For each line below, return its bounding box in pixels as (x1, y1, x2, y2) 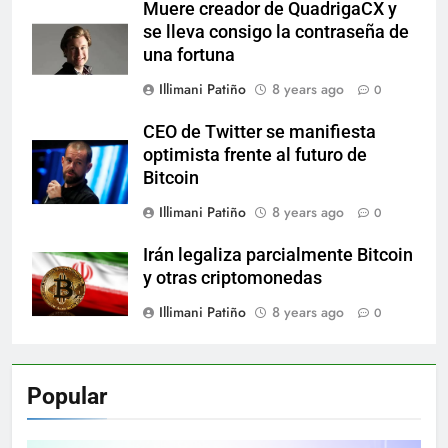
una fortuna (143, 44, 235, 65)
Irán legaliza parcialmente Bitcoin (143, 244, 413, 265)
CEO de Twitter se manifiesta (143, 121, 376, 142)
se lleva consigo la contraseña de (143, 21, 409, 42)
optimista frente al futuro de (143, 144, 367, 165)
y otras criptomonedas (143, 267, 322, 288)
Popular (27, 381, 107, 410)
